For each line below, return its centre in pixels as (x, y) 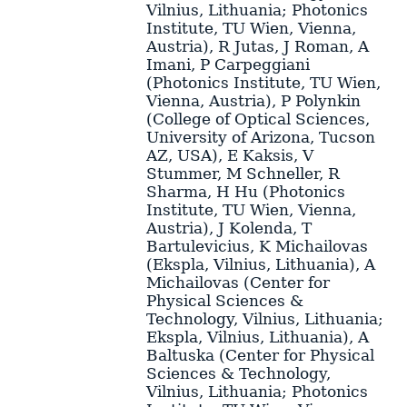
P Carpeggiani (254, 64)
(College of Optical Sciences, (258, 119)
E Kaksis (260, 155)
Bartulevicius (198, 246)
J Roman (316, 46)
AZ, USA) (182, 155)
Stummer (181, 173)
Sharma (176, 191)
